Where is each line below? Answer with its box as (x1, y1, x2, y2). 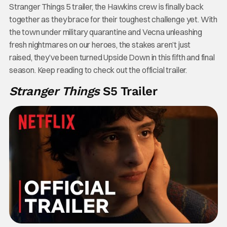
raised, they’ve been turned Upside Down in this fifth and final (9, 52, 215, 62)
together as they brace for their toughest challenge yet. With (9, 14, 218, 24)
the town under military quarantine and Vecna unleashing (9, 27, 203, 37)
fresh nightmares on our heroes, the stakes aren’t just (9, 40, 191, 50)
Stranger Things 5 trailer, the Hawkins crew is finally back (9, 2, 204, 12)
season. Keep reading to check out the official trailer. (9, 65, 187, 75)
